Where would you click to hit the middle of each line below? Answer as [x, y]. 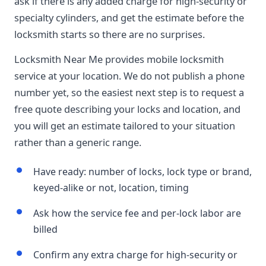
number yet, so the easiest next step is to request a [129, 92]
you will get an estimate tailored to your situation [125, 126]
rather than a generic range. [78, 142]
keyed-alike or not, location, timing [111, 188]
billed [45, 229]
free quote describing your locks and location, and [127, 109]
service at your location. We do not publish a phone [129, 76]
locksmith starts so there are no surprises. [110, 34]
